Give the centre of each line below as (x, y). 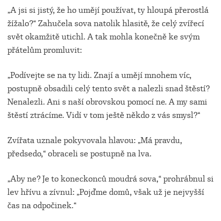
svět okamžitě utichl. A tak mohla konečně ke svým (104, 37)
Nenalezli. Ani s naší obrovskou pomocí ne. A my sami (107, 102)
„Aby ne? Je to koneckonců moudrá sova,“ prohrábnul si (110, 179)
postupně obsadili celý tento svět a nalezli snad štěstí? (109, 89)
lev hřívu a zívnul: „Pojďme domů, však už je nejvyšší (106, 192)
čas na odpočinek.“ (42, 206)
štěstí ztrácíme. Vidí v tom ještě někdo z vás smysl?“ (104, 115)
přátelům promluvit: (45, 50)
